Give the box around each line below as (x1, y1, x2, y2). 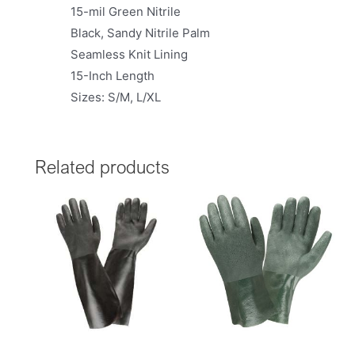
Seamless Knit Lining (71, 46, 188, 62)
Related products (35, 155, 170, 177)
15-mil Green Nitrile (71, 3, 181, 19)
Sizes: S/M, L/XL (71, 89, 161, 105)
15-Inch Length (71, 67, 155, 83)
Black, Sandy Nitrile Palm (71, 25, 210, 40)
